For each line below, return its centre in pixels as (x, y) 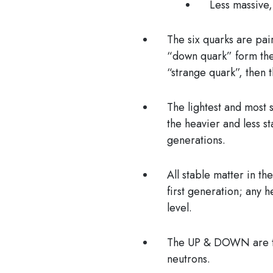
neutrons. (189, 259)
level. (179, 207)
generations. (198, 140)
